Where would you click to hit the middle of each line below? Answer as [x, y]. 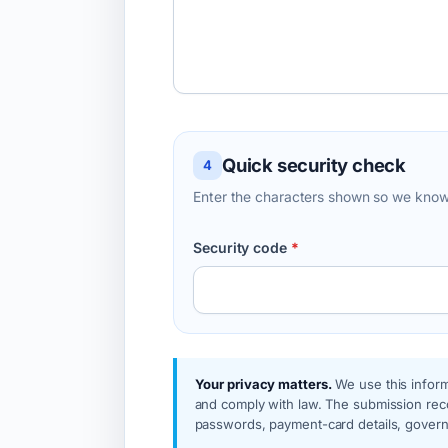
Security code [242, 248]
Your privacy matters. [263, 384]
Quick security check [313, 164]
